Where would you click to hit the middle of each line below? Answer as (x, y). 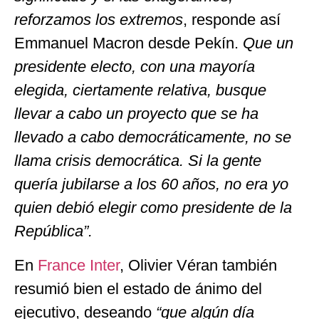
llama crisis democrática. (99, 161)
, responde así (232, 20)
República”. (53, 231)
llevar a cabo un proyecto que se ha (136, 114)
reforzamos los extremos (99, 20)
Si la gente (223, 161)
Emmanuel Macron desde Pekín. (126, 43)
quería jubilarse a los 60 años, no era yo (151, 184)
